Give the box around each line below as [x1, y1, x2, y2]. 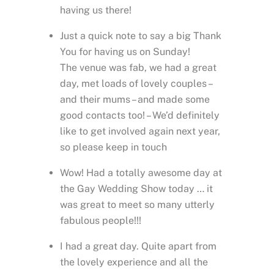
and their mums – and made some [60, 93, 210, 105]
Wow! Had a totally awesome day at [60, 166, 222, 179]
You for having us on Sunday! [60, 45, 190, 57]
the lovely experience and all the [60, 256, 208, 268]
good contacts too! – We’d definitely [60, 109, 220, 121]
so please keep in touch [60, 141, 167, 153]
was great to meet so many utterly [60, 198, 215, 210]
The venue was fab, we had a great [60, 61, 217, 73]
